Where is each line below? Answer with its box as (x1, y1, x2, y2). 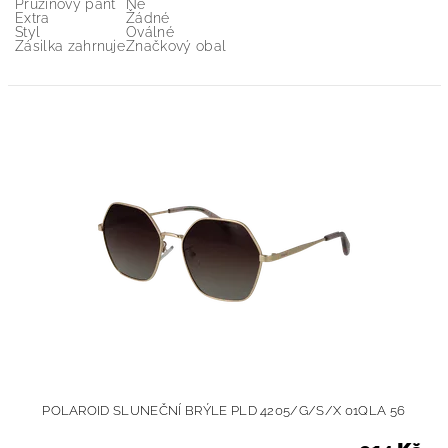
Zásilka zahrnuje (15, 38, 126, 54)
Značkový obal (126, 38, 227, 54)
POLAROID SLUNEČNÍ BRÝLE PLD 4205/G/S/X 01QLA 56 (42, 403, 406, 418)
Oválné (126, 24, 174, 40)
